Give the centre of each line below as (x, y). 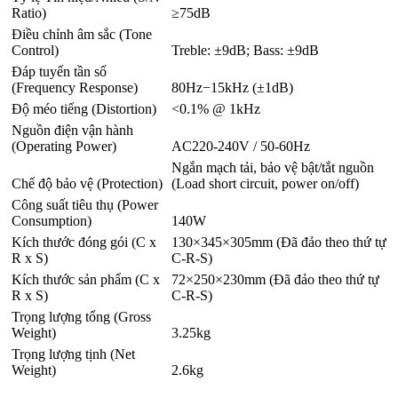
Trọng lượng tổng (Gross (81, 316)
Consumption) (52, 220)
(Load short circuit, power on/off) (265, 183)
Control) (35, 50)
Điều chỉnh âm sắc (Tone (82, 34)
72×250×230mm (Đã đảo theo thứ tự (275, 279)
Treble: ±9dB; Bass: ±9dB (245, 50)
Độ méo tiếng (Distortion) (84, 108)
